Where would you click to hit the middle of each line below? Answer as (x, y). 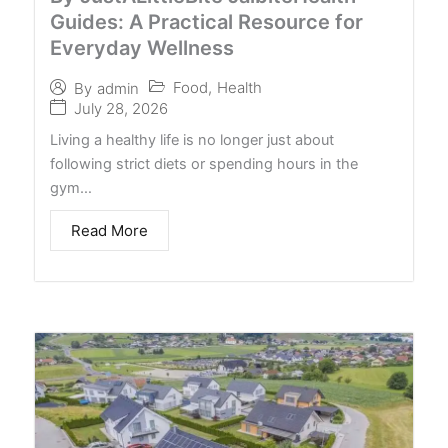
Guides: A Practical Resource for (206, 22)
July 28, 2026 (121, 109)
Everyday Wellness (142, 48)
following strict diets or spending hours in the (204, 164)
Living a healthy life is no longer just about (192, 140)
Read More (109, 231)
